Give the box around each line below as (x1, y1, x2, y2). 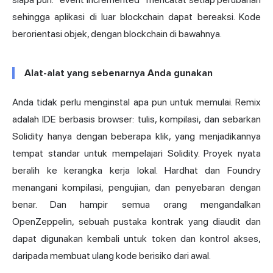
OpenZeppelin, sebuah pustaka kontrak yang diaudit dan (12, 216, 261, 228)
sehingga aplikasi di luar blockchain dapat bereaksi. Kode (12, 11, 261, 23)
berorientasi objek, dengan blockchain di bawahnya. (12, 28, 222, 40)
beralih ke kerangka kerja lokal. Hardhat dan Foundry (12, 165, 261, 177)
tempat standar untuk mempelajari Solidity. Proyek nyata (12, 147, 261, 160)
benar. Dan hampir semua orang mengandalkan (12, 199, 261, 211)
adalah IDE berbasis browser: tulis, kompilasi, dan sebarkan (12, 113, 261, 126)
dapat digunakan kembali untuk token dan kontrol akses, (12, 233, 261, 245)
